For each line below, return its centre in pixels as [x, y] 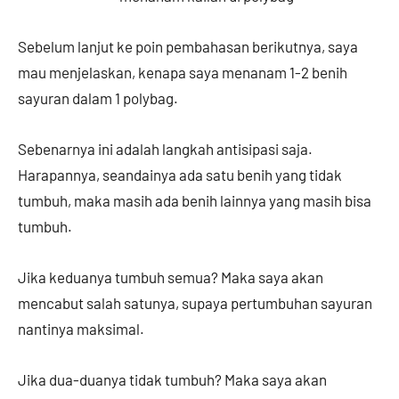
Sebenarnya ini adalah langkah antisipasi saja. [165, 149]
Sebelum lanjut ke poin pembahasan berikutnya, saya [188, 47]
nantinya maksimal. [82, 329]
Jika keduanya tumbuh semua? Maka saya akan [171, 277]
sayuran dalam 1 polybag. [99, 98]
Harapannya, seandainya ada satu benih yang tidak [180, 175]
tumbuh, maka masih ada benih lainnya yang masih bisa [195, 201]
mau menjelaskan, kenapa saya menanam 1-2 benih [183, 73]
